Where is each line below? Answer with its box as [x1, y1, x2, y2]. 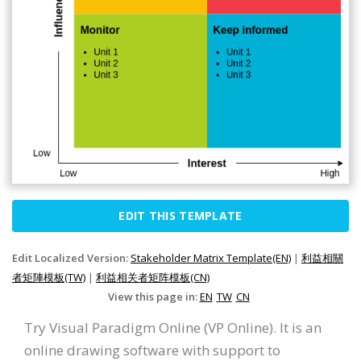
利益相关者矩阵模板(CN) [96, 269, 210, 284]
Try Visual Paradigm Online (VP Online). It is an [24, 317, 322, 337]
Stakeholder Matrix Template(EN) [131, 250, 291, 265]
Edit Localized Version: [12, 250, 131, 265]
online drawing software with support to [24, 340, 280, 359]
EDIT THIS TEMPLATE [118, 207, 243, 223]
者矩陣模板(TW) [12, 269, 85, 284]
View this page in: [107, 288, 200, 304]
